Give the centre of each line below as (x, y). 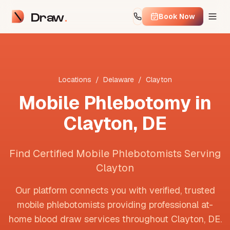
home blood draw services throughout (90, 219)
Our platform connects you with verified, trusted (115, 190)
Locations (75, 80)
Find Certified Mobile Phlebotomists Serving (115, 154)
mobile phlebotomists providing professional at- (115, 205)
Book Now (177, 16)
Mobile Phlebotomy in (115, 103)
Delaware (118, 80)
